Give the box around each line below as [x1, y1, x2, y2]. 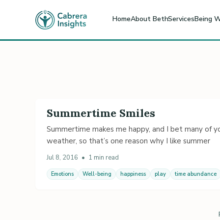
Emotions [51, 170, 74, 178]
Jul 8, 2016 [47, 153, 78, 162]
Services [168, 14, 194, 24]
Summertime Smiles [47, 106, 155, 120]
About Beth [131, 14, 168, 24]
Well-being [82, 170, 111, 178]
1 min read [88, 153, 119, 162]
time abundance [175, 170, 217, 178]
